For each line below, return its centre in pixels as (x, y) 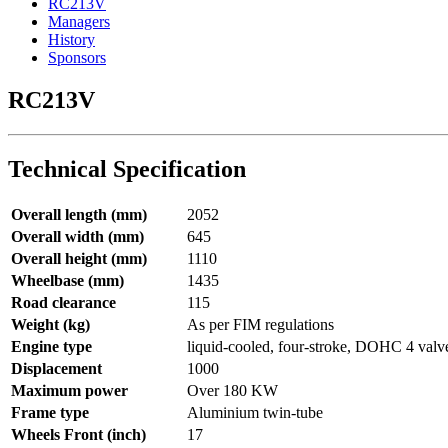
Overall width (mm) (77, 237)
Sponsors (77, 58)
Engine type (51, 347)
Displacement (56, 369)
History (71, 40)
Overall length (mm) (79, 215)
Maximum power (69, 391)
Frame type (50, 413)
